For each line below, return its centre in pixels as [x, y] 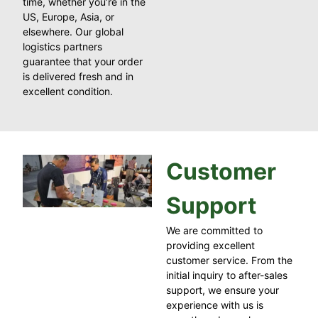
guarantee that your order [83, 61]
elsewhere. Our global [73, 31]
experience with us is [215, 305]
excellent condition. [68, 91]
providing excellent [210, 245]
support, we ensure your [223, 290]
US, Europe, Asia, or [69, 16]
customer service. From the [229, 260]
